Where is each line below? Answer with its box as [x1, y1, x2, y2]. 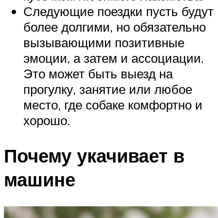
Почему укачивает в [4, 143, 184, 167]
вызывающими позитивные [23, 34, 184, 50]
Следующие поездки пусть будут [23, 3, 214, 19]
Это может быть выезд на [23, 65, 173, 81]
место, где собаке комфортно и [23, 96, 202, 112]
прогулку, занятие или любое [23, 81, 192, 97]
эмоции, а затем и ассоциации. [23, 50, 204, 66]
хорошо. [23, 112, 70, 128]
